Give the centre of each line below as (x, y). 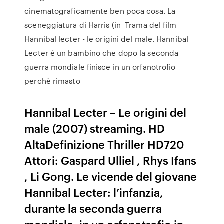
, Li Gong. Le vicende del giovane (111, 176)
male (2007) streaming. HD (95, 128)
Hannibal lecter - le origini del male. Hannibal (106, 39)
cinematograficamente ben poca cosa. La (100, 11)
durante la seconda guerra (93, 208)
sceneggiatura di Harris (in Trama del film (101, 25)
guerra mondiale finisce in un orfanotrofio (100, 67)
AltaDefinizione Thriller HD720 (105, 144)
